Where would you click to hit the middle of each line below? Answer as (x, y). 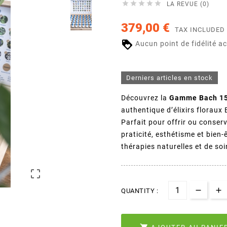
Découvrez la (145, 98)
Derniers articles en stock (169, 78)
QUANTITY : (140, 191)
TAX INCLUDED (200, 30)
